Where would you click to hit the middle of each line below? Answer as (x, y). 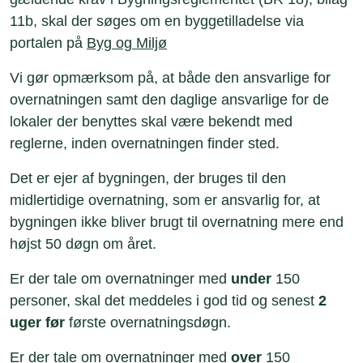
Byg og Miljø (127, 43)
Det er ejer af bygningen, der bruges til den (148, 178)
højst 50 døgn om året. (83, 244)
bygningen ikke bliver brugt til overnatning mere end (177, 222)
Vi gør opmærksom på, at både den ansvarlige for (170, 78)
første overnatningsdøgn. (148, 322)
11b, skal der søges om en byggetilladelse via (157, 21)
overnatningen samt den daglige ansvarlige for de (169, 100)
